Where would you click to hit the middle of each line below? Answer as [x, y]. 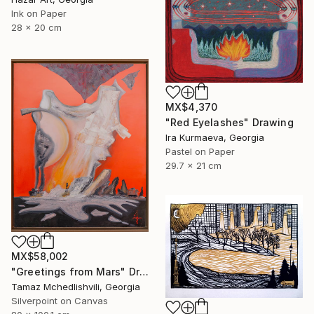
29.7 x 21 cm [193, 165]
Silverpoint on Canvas [60, 301]
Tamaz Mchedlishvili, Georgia [76, 287]
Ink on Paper [39, 14]
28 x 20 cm [36, 28]
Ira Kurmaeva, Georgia [215, 137]
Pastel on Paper [200, 151]
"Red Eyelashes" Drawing [230, 122]
